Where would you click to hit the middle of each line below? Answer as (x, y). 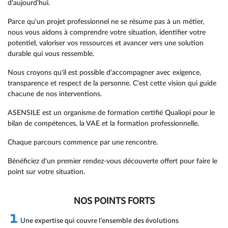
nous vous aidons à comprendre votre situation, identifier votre (107, 32)
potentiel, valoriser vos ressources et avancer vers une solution (106, 43)
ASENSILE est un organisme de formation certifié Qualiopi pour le (111, 113)
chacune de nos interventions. (55, 94)
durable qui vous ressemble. (51, 54)
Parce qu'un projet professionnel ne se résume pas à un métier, (106, 22)
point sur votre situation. (46, 172)
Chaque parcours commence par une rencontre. (83, 142)
